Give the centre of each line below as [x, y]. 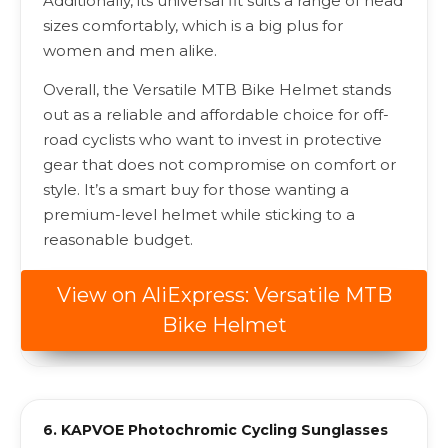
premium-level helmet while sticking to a [199, 214]
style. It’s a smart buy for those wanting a [196, 189]
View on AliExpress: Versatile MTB [224, 295]
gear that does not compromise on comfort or [219, 164]
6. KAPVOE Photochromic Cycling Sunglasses [215, 429]
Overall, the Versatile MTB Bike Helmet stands [217, 89]
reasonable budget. [118, 239]
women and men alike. [130, 50]
